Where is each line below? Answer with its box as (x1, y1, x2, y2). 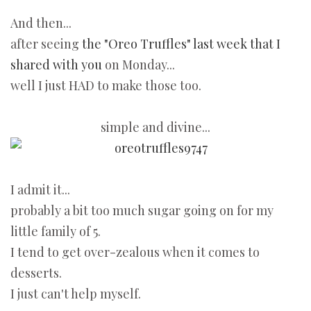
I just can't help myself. (10, 285, 141, 303)
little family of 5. (10, 223, 101, 240)
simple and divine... (101, 119, 210, 136)
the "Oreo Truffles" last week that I (82, 35, 280, 53)
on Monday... (102, 56, 175, 74)
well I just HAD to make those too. (10, 77, 201, 94)
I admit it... (10, 181, 70, 199)
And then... (10, 15, 72, 32)
